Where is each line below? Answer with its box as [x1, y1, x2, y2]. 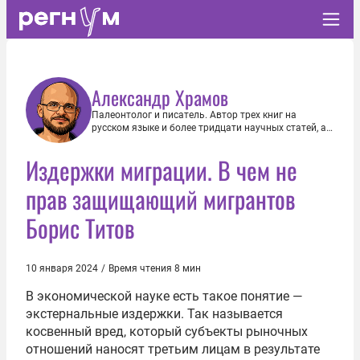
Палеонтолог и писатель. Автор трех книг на [92, 109, 297, 121]
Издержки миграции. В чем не [26, 152, 297, 188]
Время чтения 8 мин [108, 263, 201, 274]
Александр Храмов [92, 83, 228, 112]
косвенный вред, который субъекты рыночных [26, 324, 308, 339]
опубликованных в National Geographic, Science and [92, 148, 326, 159]
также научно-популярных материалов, [92, 135, 273, 146]
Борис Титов [26, 210, 134, 246]
